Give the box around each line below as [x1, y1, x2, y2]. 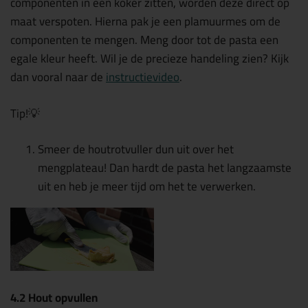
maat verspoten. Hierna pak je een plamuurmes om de [10, 10, 280, 33]
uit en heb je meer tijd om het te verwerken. [38, 175, 256, 198]
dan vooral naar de [10, 66, 106, 89]
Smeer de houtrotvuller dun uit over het [38, 138, 234, 161]
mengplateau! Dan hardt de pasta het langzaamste [38, 157, 291, 179]
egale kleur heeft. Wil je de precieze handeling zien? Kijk [10, 47, 289, 70]
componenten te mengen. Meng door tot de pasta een [10, 29, 278, 52]
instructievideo [106, 66, 179, 89]
